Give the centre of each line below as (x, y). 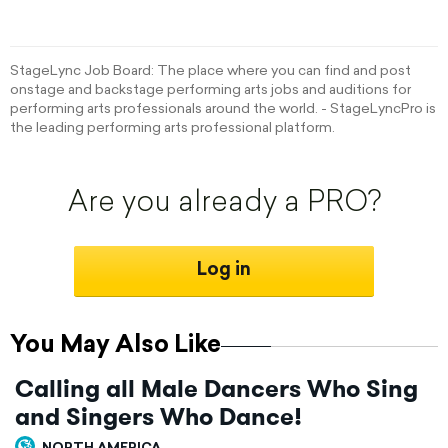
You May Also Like (115, 346)
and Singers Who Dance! (158, 417)
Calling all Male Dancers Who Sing (216, 389)
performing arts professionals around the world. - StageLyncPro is (223, 109)
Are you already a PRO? (224, 204)
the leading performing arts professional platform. (172, 128)
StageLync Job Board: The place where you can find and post (210, 71)
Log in (224, 270)
